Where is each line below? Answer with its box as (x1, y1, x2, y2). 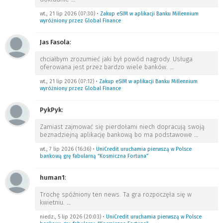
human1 (40, 174, 65, 181)
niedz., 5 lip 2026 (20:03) (40, 214, 101, 220)
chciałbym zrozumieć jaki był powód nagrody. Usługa (40, 55, 193, 63)
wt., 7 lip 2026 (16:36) (40, 146, 91, 152)
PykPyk (40, 106, 62, 113)
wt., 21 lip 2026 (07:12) (40, 78, 94, 85)
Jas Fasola (40, 38, 70, 46)
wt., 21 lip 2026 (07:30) (40, 10, 95, 17)
